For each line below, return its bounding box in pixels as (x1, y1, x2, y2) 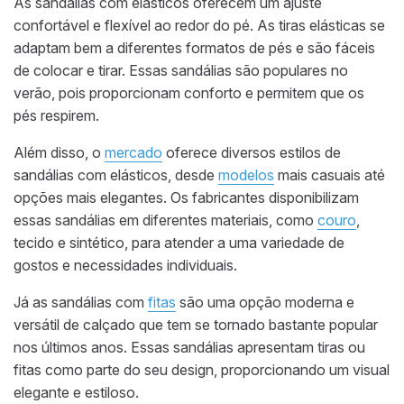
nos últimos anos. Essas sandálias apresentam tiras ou (14, 338, 365, 357)
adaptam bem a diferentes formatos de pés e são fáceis (14, 39, 375, 58)
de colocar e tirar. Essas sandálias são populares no (14, 61, 348, 80)
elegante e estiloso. (14, 383, 139, 402)
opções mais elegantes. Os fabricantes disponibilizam (14, 188, 359, 207)
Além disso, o (14, 143, 105, 162)
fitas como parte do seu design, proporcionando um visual (14, 361, 390, 380)
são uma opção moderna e (176, 293, 354, 312)
